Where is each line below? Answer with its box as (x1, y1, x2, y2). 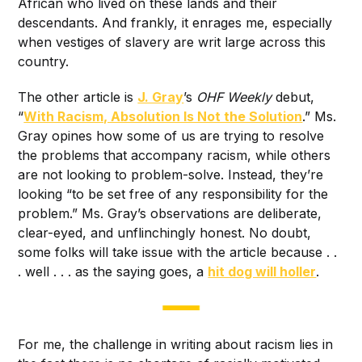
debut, (276, 88, 315, 105)
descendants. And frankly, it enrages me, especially (18, 14, 333, 31)
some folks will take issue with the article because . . (18, 243, 338, 260)
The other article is (18, 88, 138, 105)
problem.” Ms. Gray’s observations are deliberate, (18, 204, 322, 221)
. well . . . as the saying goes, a (18, 263, 208, 280)
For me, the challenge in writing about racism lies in (18, 336, 334, 353)
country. (18, 53, 69, 69)
